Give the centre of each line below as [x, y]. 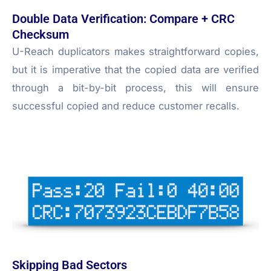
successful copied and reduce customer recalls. [126, 106]
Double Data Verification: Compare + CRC [123, 18]
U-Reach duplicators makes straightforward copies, [135, 51]
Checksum [41, 34]
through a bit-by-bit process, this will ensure [135, 87]
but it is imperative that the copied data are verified [135, 69]
